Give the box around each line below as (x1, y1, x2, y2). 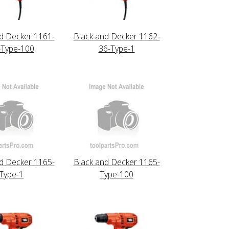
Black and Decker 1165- (73, 156, 160, 168)
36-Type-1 (98, 42, 135, 54)
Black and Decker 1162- (73, 30, 160, 42)
